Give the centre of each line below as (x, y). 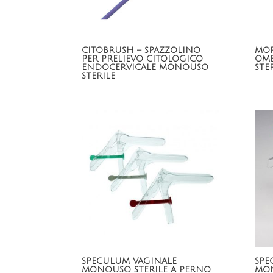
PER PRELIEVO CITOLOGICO (143, 59)
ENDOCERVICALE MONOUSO (145, 68)
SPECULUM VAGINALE (129, 261)
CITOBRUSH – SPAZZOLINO (141, 51)
